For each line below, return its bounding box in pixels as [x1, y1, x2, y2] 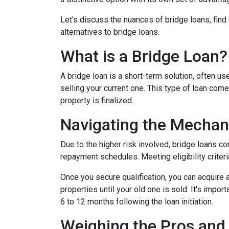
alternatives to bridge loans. [60, 27, 159, 37]
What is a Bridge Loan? [60, 47, 227, 66]
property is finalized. [60, 96, 135, 105]
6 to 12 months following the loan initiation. [60, 197, 213, 207]
